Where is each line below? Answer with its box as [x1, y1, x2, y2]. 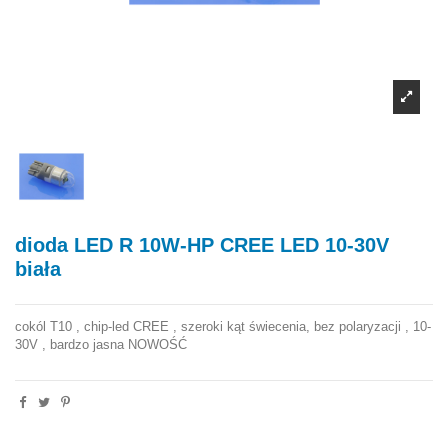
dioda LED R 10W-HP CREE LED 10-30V [15, 233, 389, 256]
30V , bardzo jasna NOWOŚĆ [15, 336, 187, 352]
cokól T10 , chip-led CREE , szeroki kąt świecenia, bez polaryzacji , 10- [15, 318, 431, 334]
